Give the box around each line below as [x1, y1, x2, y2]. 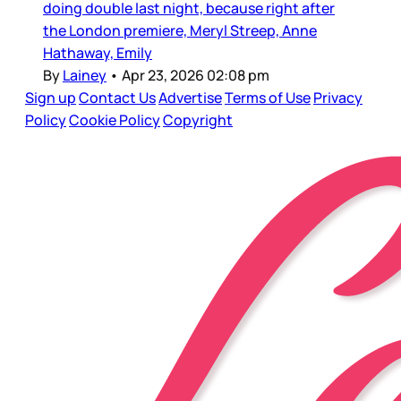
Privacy [313, 88, 363, 108]
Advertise [158, 88, 222, 108]
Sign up [25, 88, 76, 108]
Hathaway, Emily [43, 43, 152, 64]
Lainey [63, 65, 107, 86]
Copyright [163, 110, 233, 131]
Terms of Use [225, 88, 311, 108]
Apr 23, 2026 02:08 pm [122, 65, 269, 86]
